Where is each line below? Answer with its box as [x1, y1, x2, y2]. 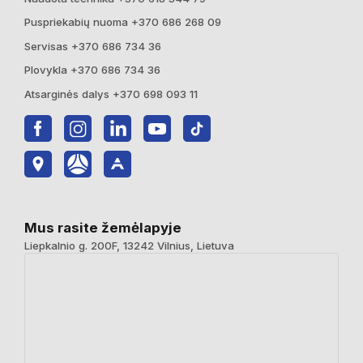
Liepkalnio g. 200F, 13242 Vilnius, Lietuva [24, 238, 234, 252]
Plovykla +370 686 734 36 [24, 63, 160, 77]
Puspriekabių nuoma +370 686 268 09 [24, 15, 221, 29]
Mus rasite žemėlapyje [24, 219, 181, 236]
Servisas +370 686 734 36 [24, 39, 161, 53]
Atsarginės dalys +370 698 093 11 [24, 87, 198, 100]
